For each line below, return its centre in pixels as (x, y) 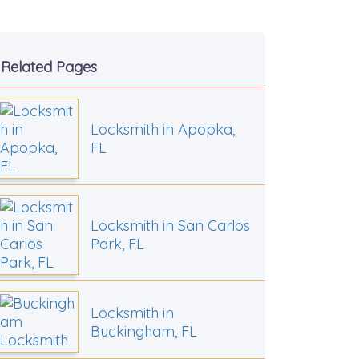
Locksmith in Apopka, (162, 130)
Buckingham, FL (143, 331)
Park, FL (117, 244)
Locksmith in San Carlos (170, 226)
